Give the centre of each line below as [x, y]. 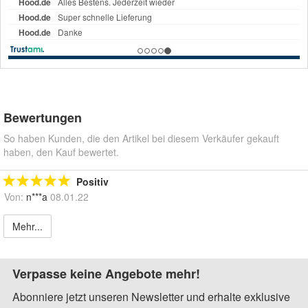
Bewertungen [43, 118]
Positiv [92, 182]
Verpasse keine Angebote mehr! [106, 274]
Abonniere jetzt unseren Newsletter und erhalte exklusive [151, 297]
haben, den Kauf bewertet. [61, 152]
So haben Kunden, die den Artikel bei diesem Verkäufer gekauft [141, 139]
